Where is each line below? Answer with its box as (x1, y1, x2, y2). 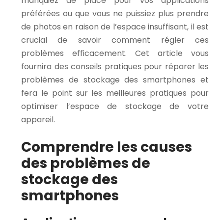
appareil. (21, 113, 55, 125)
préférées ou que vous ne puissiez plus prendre (21, 7, 209, 19)
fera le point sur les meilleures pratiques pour (21, 87, 209, 99)
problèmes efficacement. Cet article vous (21, 47, 209, 59)
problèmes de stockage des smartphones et (21, 74, 209, 85)
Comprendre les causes (21, 137, 192, 157)
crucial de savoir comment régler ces (21, 34, 209, 46)
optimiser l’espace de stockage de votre (21, 100, 209, 112)
